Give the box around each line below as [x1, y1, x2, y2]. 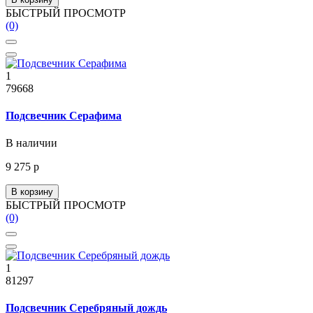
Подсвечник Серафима [6, 109, 122, 122]
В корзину [11, 187, 53, 198]
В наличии [6, 137, 57, 150]
